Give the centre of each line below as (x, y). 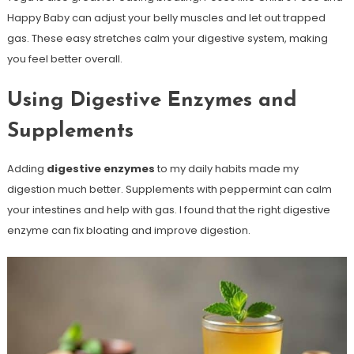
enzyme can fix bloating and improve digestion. (128, 230)
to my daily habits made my (226, 168)
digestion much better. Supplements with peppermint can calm (169, 189)
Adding (26, 168)
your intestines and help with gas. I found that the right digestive (168, 209)
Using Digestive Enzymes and (152, 100)
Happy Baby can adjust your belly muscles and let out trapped (166, 17)
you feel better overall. (64, 58)
